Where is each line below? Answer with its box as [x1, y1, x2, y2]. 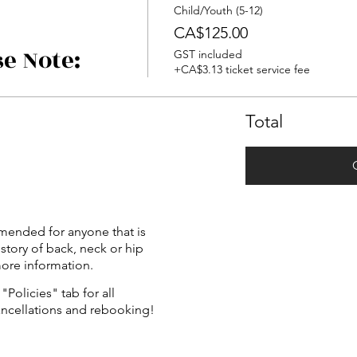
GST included [173, 47, 242, 61]
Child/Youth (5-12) [173, 3, 263, 18]
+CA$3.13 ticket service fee [173, 62, 310, 76]
